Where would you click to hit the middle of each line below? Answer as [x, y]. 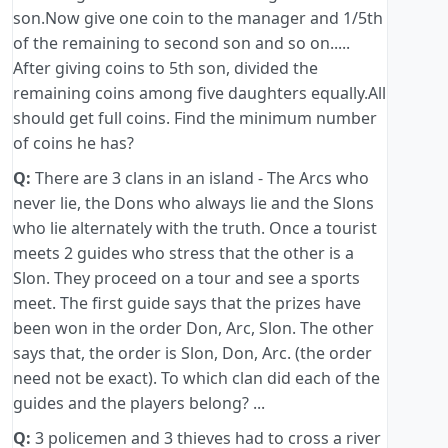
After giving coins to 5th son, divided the [165, 68]
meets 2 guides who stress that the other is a [183, 253]
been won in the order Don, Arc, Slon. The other [193, 328]
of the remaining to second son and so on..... [181, 43]
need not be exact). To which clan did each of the [196, 378]
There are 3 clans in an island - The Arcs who [200, 178]
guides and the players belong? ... [139, 403]
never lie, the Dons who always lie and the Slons [193, 203]
